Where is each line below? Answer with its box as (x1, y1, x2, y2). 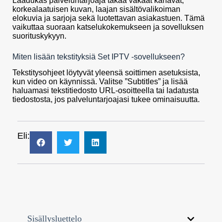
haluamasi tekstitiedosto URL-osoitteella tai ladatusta (12, 86, 199, 95)
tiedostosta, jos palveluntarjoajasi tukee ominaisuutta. (12, 95, 200, 104)
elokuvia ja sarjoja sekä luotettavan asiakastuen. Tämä (12, 13, 205, 22)
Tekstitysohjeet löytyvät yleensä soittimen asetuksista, (12, 68, 200, 77)
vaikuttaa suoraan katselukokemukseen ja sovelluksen (12, 22, 204, 31)
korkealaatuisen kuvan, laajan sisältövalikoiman (12, 4, 180, 13)
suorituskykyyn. (12, 31, 66, 40)
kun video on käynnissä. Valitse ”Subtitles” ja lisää (12, 77, 188, 86)
